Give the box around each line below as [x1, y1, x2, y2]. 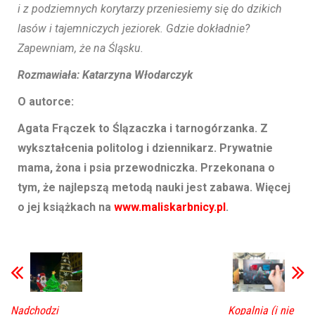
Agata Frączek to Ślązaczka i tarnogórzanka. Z [18, 122, 268, 136]
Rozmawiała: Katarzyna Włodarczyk [18, 68, 193, 82]
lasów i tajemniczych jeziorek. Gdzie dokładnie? [18, 22, 250, 36]
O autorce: [18, 95, 74, 109]
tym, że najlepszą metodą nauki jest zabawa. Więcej [18, 181, 290, 195]
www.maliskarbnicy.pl [114, 200, 226, 214]
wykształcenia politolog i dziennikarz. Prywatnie [18, 141, 273, 155]
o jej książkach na [18, 200, 114, 214]
